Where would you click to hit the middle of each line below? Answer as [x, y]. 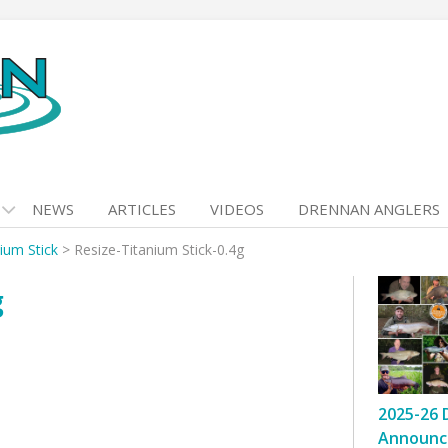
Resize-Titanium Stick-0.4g [159, 249]
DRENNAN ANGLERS [369, 209]
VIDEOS [237, 209]
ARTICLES [142, 209]
